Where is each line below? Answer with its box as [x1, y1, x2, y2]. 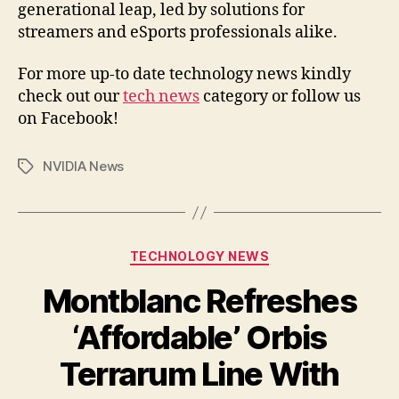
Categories [199, 243, 278, 263]
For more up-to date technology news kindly [18, 64, 351, 85]
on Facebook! [18, 109, 118, 130]
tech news [123, 86, 199, 108]
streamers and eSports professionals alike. [18, 21, 338, 43]
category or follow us [199, 86, 361, 108]
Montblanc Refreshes [42, 281, 357, 321]
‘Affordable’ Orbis [72, 317, 327, 357]
